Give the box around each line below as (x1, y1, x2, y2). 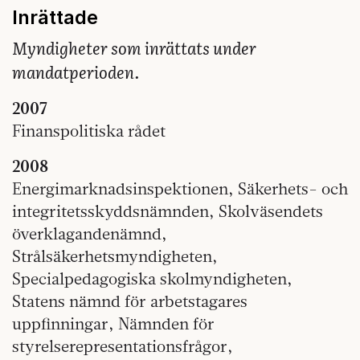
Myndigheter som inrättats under (12, 35, 256, 60)
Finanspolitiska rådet (12, 121, 166, 141)
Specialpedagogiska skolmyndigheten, (12, 268, 292, 289)
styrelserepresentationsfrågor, (12, 336, 233, 357)
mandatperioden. (12, 59, 139, 84)
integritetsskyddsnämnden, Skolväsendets (12, 201, 323, 222)
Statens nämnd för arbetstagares (12, 291, 247, 312)
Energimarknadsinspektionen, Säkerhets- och (12, 178, 348, 199)
